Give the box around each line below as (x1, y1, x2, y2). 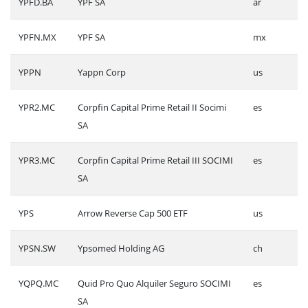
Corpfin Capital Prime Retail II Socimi (78, 100, 226, 113)
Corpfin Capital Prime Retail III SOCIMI (78, 153, 233, 166)
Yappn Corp (78, 65, 126, 78)
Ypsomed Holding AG (78, 241, 164, 254)
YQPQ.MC (19, 276, 58, 289)
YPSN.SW (19, 241, 56, 254)
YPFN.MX (19, 30, 56, 43)
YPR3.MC (19, 153, 55, 166)
